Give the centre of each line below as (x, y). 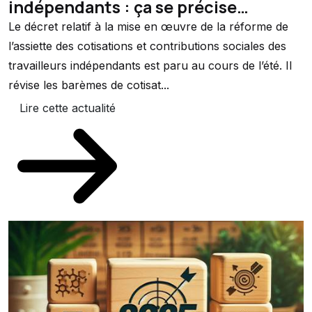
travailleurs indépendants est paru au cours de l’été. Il (150, 66)
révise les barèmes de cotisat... (89, 85)
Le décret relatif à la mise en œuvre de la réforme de (148, 27)
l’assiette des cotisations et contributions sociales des (147, 46)
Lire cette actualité (67, 108)
